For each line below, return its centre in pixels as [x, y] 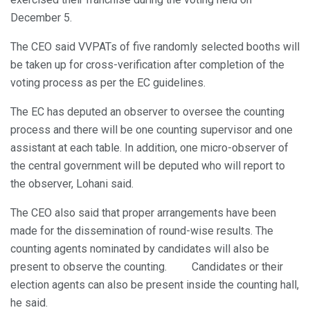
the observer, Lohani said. [72, 184]
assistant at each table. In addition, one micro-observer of [149, 148]
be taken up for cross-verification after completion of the [147, 65]
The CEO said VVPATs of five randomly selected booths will [155, 47]
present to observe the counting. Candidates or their [147, 267]
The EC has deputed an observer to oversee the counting [147, 112]
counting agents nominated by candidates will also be [140, 249]
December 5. [41, 18]
